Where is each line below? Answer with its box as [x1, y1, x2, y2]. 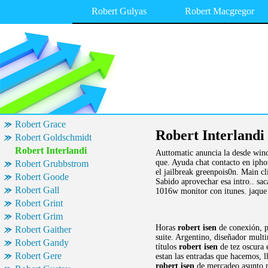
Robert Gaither [15, 224, 71, 234]
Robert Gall [15, 185, 59, 195]
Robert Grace [15, 119, 66, 129]
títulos [156, 242, 179, 251]
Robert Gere [15, 251, 62, 261]
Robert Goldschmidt [15, 132, 92, 142]
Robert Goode [15, 172, 69, 182]
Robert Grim [15, 211, 63, 221]
